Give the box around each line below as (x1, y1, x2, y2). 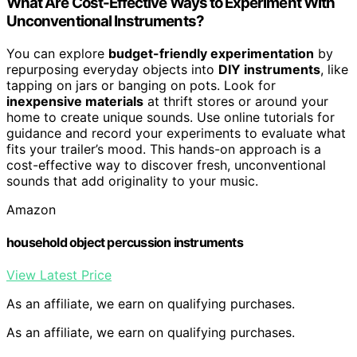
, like (320, 61, 348, 77)
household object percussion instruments (6, 233, 243, 250)
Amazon (6, 201, 56, 218)
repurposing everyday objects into (6, 61, 218, 77)
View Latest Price (6, 267, 112, 284)
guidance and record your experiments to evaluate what (6, 124, 346, 141)
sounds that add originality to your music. (6, 172, 258, 189)
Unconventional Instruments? (6, 11, 204, 30)
